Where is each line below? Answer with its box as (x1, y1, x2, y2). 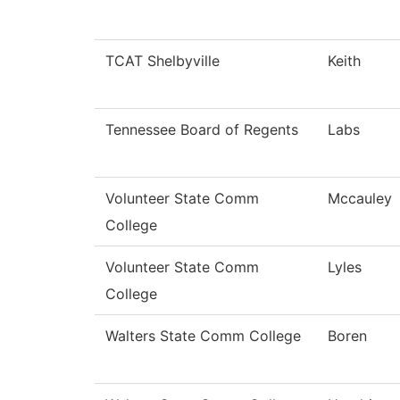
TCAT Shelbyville (105, 52, 220, 71)
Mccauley (328, 189, 392, 208)
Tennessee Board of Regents (105, 121, 298, 139)
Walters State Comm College (105, 327, 301, 346)
